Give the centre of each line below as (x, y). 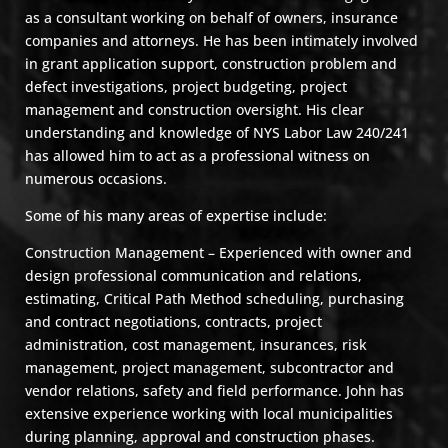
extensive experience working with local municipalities (209, 413)
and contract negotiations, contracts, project (173, 321)
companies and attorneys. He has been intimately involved (221, 40)
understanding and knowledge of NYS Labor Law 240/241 (217, 132)
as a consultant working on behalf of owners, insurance (211, 17)
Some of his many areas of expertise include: (176, 215)
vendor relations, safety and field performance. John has (214, 390)
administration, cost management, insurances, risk (196, 344)
